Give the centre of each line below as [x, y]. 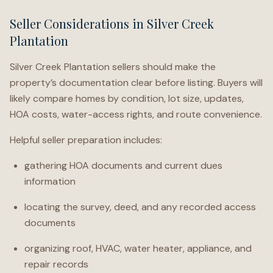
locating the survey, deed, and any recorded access [140, 207]
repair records [56, 264]
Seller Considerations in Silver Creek [112, 23]
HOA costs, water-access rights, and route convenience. [136, 114]
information [50, 181]
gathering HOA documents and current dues [123, 165]
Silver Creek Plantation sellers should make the [113, 67]
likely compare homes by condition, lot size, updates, [127, 98]
